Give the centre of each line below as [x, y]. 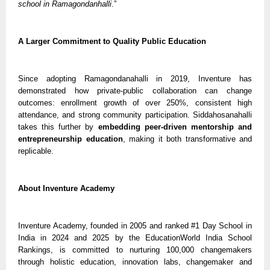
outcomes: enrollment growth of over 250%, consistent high [135, 102]
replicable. [36, 151]
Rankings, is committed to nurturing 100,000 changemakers [135, 250]
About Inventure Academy [66, 188]
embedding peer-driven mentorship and [175, 127]
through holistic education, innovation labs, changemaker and [135, 262]
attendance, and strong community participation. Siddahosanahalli [135, 115]
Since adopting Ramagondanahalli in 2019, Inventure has [135, 78]
